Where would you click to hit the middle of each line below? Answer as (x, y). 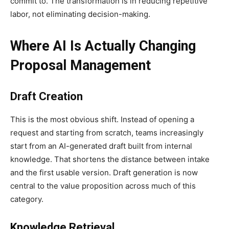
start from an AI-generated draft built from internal (101, 146)
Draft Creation (47, 97)
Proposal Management (81, 66)
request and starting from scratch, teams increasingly (107, 133)
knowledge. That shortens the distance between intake (110, 159)
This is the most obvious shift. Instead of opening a (102, 120)
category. (27, 199)
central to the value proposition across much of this (103, 186)
